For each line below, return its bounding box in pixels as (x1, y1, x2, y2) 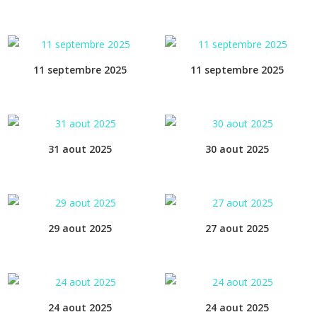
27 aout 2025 (204, 221, 269, 235)
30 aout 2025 (204, 142, 269, 156)
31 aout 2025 (48, 142, 113, 156)
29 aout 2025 (48, 221, 113, 235)
